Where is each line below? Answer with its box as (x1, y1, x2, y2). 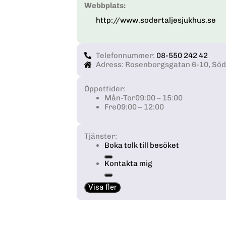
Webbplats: (84, 1, 126, 11)
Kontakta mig (104, 158, 152, 168)
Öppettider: (84, 84, 126, 93)
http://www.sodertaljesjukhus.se (95, 15, 216, 25)
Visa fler (88, 182, 117, 192)
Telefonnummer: (95, 50, 156, 60)
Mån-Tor (104, 93, 135, 102)
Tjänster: (84, 131, 117, 141)
